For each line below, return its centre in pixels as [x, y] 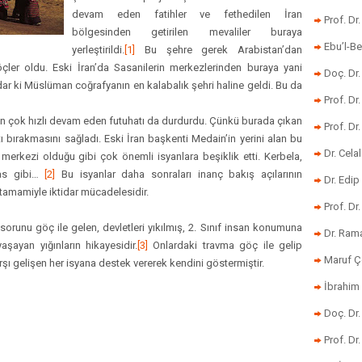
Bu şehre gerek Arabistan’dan [219, 50]
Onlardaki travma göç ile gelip [225, 245]
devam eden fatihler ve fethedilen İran [187, 14]
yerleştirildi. [98, 50]
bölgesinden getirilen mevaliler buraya [187, 32]
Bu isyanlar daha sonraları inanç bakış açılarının [179, 174]
